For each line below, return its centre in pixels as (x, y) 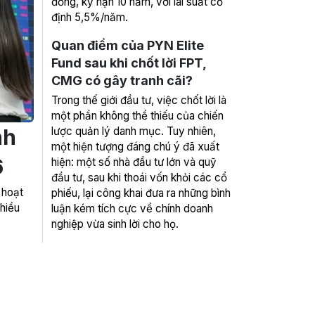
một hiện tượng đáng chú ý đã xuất (135, 147)
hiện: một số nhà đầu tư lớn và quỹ (134, 162)
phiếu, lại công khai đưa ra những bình (141, 193)
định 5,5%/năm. (90, 17)
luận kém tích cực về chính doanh (132, 208)
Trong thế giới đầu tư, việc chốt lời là (139, 100)
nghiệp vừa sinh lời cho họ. (115, 224)
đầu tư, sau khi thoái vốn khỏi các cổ (139, 178)
